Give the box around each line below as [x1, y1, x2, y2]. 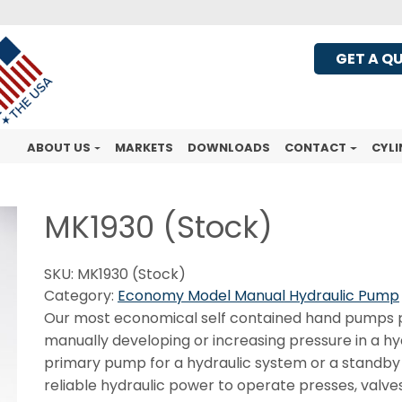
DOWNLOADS [188, 139, 271, 157]
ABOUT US [26, 139, 91, 157]
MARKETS [115, 139, 174, 157]
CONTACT [284, 139, 347, 157]
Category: [44, 284, 118, 306]
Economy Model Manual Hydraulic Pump [118, 284, 399, 306]
